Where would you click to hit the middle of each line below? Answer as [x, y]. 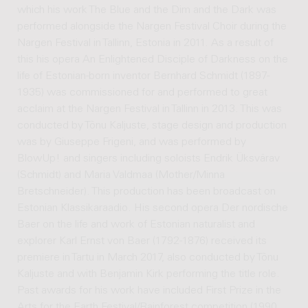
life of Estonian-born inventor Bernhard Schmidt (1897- [143, 76]
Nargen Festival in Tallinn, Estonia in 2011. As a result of [145, 43]
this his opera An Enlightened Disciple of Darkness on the [152, 59]
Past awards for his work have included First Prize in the [149, 290]
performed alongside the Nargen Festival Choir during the [152, 26]
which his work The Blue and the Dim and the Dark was [146, 10]
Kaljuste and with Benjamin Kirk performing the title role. [148, 274]
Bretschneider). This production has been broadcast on [146, 191]
